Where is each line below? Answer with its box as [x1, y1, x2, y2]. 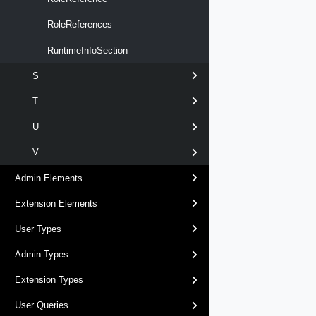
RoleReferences [44, 19, 112, 30]
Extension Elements [15, 197, 97, 209]
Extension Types [15, 274, 83, 286]
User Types [15, 223, 61, 234]
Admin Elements [15, 172, 83, 183]
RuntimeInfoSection [44, 44, 128, 56]
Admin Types [15, 249, 68, 260]
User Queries [15, 300, 68, 311]
